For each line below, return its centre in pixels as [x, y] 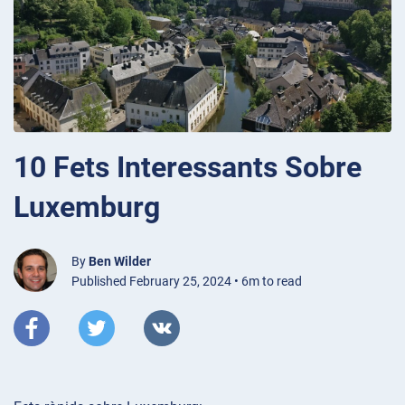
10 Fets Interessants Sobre [188, 167]
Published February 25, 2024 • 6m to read [187, 281]
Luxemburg [87, 207]
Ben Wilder [120, 261]
